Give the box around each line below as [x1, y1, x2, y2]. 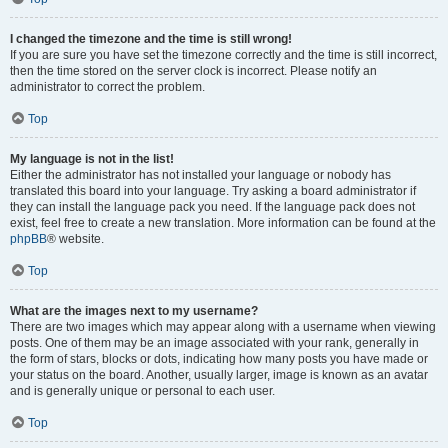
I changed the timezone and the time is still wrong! [10, 32, 292, 46]
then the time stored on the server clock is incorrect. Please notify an [10, 64, 377, 78]
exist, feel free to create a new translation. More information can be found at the [10, 216, 436, 230]
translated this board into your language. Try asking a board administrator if [10, 184, 416, 198]
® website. [47, 232, 104, 246]
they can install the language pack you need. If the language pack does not [10, 200, 415, 214]
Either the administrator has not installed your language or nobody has [10, 168, 391, 182]
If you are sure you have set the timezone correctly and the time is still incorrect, [10, 48, 437, 62]
